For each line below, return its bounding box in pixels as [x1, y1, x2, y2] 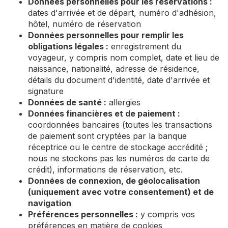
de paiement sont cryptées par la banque [28, 131, 187, 141]
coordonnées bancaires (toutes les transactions [28, 120, 212, 130]
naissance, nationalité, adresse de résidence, [28, 64, 199, 74]
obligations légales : [28, 41, 108, 51]
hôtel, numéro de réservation [28, 19, 141, 29]
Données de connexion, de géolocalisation [28, 176, 200, 186]
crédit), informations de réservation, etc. [28, 164, 183, 175]
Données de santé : [28, 97, 106, 107]
